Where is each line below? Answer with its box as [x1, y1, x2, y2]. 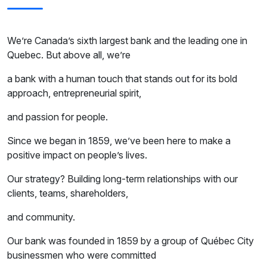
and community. [7, 211, 75, 223]
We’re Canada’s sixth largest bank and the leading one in [7, 35, 247, 47]
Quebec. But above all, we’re [7, 49, 131, 61]
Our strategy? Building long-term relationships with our [7, 173, 238, 185]
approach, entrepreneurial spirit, [7, 87, 141, 100]
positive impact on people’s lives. [7, 149, 147, 162]
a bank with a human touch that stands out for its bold [7, 73, 237, 85]
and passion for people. [7, 111, 108, 123]
